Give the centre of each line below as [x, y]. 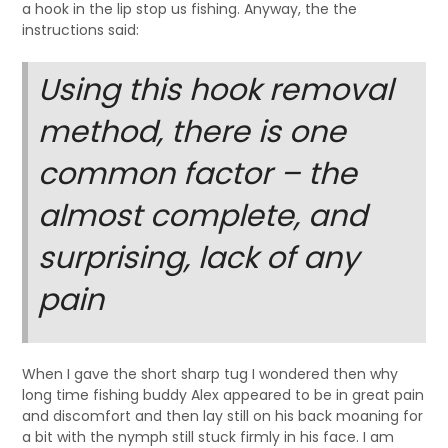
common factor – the [198, 174]
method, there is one [192, 132]
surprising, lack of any [199, 258]
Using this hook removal [216, 90]
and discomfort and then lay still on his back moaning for [223, 416]
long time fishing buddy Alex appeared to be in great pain [223, 395]
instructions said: [81, 30]
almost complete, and [203, 216]
